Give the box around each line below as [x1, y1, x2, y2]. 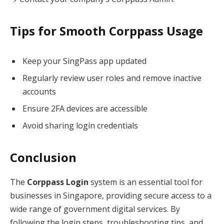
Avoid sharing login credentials [22, 119, 138, 131]
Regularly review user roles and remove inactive [22, 72, 201, 83]
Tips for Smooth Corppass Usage [10, 22, 203, 39]
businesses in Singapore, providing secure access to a [10, 190, 211, 201]
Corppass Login [27, 176, 88, 188]
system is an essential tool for [88, 176, 202, 188]
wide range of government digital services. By [10, 203, 180, 215]
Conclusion [10, 149, 76, 166]
